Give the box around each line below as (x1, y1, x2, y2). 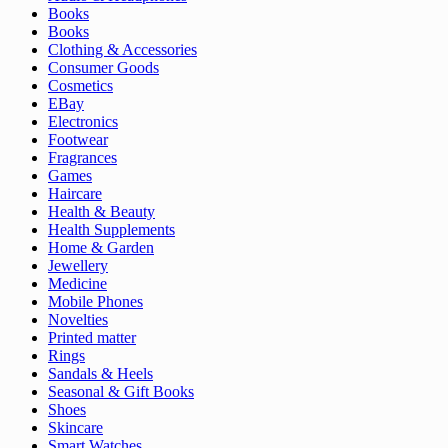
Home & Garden (48, 239, 154, 257)
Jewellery (48, 257, 108, 275)
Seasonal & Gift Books (48, 383, 194, 401)
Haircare (48, 185, 102, 203)
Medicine (48, 275, 107, 293)
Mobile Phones (48, 293, 143, 311)
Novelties (48, 311, 108, 329)
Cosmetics (48, 77, 113, 95)
